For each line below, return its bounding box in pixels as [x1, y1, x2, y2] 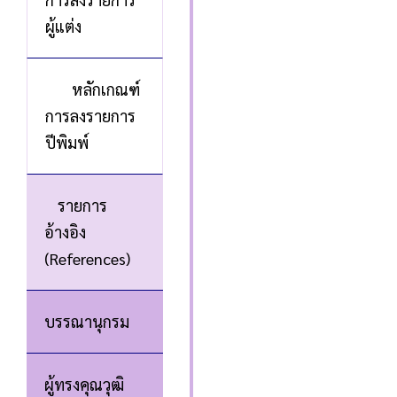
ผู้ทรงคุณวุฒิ [44, 374, 124, 394]
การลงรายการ [45, 105, 136, 126]
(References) [44, 248, 130, 269]
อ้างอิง [44, 222, 86, 242]
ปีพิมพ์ [45, 132, 89, 152]
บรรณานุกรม [44, 311, 129, 331]
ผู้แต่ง [45, 16, 82, 36]
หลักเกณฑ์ [72, 79, 140, 99]
